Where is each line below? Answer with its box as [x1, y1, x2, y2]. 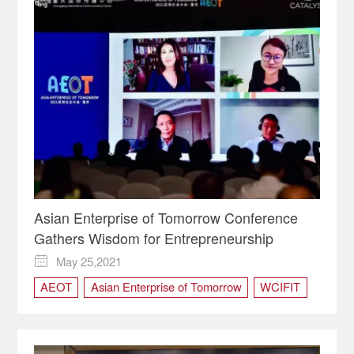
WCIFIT [260, 277, 301, 295]
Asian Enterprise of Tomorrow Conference [33, 206, 298, 228]
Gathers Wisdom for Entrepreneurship [33, 227, 273, 248]
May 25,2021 [56, 253, 122, 270]
